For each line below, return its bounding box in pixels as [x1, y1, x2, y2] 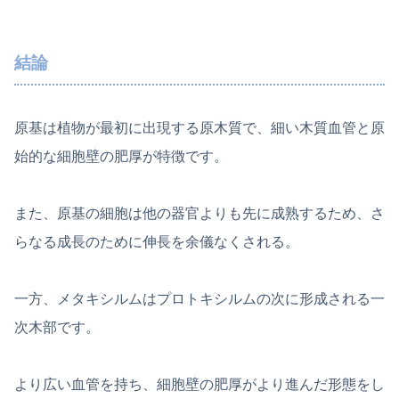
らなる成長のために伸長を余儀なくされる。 [14, 234, 299, 250]
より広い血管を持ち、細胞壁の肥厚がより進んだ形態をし [14, 377, 385, 393]
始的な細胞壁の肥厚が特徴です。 [14, 149, 228, 165]
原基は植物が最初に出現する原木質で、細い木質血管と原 [14, 120, 385, 136]
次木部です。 [14, 320, 100, 336]
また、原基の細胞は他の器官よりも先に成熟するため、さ [14, 206, 385, 222]
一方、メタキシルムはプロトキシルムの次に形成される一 [14, 291, 385, 307]
